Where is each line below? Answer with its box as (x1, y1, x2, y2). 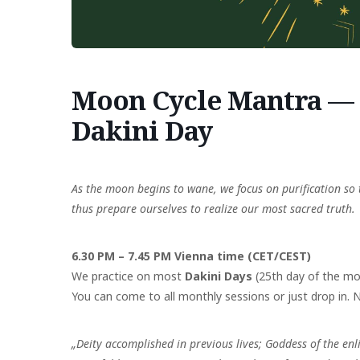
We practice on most (72, 268, 185, 284)
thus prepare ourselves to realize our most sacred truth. (72, 200, 355, 216)
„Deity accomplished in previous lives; (72, 335, 265, 351)
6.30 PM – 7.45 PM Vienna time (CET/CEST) (72, 247, 311, 264)
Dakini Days (185, 268, 256, 284)
